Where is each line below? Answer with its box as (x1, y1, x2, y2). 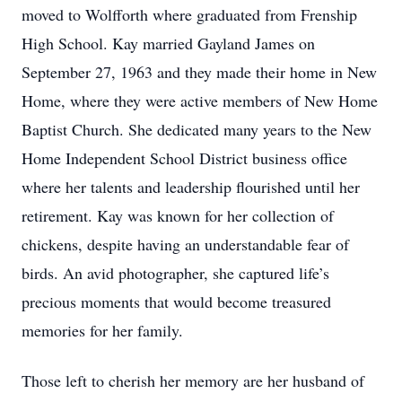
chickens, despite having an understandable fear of (22, 233, 349, 255)
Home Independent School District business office (22, 147, 347, 169)
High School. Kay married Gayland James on (22, 32, 315, 54)
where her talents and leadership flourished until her (22, 176, 360, 197)
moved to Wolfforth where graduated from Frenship (22, 4, 357, 25)
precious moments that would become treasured (22, 291, 331, 312)
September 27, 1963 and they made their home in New (22, 61, 377, 83)
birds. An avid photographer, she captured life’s (22, 262, 329, 284)
